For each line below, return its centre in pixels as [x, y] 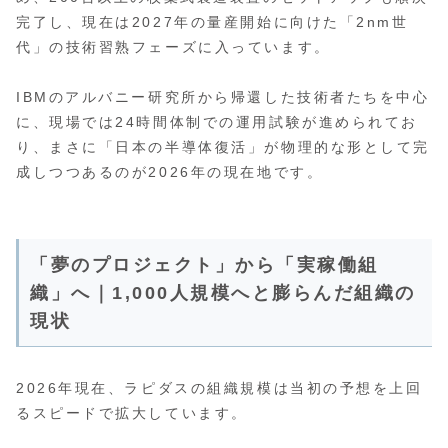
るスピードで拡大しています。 [132, 413]
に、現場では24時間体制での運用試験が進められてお [217, 121]
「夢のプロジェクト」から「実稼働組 [204, 264]
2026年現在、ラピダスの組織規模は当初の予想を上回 [219, 388]
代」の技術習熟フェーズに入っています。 [173, 46]
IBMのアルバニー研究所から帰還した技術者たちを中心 [223, 96]
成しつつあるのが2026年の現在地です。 [170, 171]
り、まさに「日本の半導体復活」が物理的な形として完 [223, 146]
